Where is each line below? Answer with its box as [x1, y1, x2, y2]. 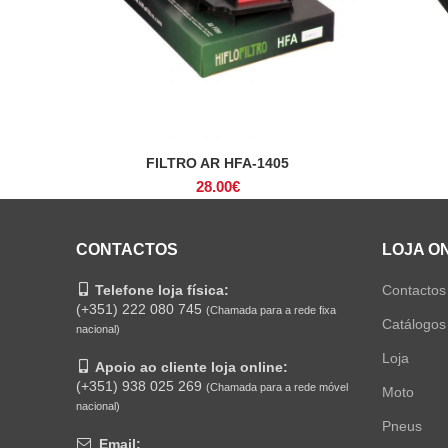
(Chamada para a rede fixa [206, 304, 336, 316]
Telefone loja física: [95, 282, 229, 298]
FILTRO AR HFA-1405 [146, 155, 289, 171]
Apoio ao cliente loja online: [95, 359, 288, 375]
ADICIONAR [180, 156, 255, 172]
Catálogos [381, 316, 446, 332]
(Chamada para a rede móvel [206, 381, 348, 393]
